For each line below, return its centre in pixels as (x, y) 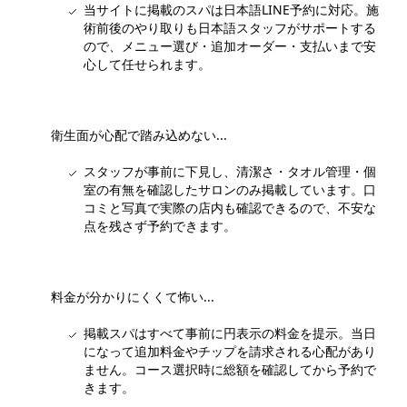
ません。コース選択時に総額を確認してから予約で (230, 369)
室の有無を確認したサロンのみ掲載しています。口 (230, 189)
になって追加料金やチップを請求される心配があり (230, 351)
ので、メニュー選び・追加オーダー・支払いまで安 (230, 45)
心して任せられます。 (147, 64)
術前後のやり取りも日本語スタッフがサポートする (230, 27)
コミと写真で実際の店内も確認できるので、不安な (230, 207)
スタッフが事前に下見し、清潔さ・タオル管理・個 (230, 171)
